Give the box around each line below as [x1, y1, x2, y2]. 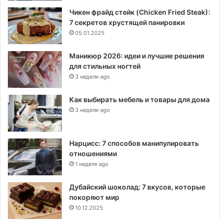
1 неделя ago [75, 161, 109, 168]
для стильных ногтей [69, 62, 140, 71]
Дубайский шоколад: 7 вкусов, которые [69, 183, 205, 192]
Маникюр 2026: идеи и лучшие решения [69, 52, 204, 60]
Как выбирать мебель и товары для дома [69, 95, 210, 104]
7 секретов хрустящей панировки [69, 18, 185, 27]
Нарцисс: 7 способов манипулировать [69, 139, 199, 148]
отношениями [69, 149, 117, 158]
